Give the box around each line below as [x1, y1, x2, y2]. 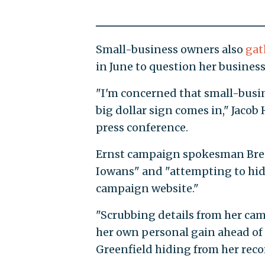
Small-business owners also [95, 43, 245, 57]
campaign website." [95, 182, 199, 196]
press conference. [95, 121, 188, 135]
